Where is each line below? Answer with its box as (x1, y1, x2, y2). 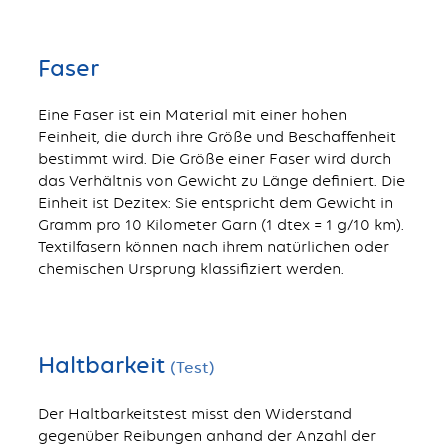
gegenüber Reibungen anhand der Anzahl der (37, 425, 376, 445)
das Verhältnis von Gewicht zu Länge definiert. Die (37, 171, 405, 191)
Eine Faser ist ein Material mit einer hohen (37, 105, 347, 125)
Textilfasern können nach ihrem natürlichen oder (37, 237, 389, 257)
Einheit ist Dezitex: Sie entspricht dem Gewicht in (37, 193, 393, 213)
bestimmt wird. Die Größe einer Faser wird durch (37, 149, 391, 169)
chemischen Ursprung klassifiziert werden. (37, 259, 344, 279)
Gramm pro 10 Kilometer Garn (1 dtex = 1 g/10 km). (37, 215, 404, 235)
